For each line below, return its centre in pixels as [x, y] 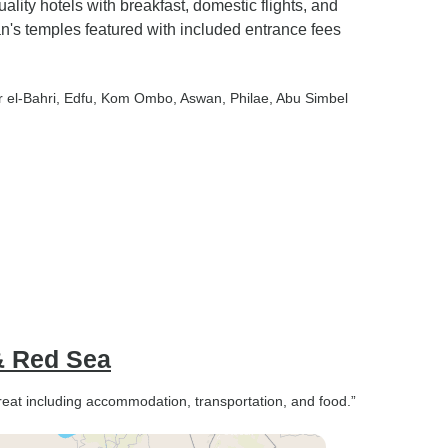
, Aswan [197, 98]
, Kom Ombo [133, 98]
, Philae [245, 98]
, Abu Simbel [308, 98]
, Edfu [74, 98]
